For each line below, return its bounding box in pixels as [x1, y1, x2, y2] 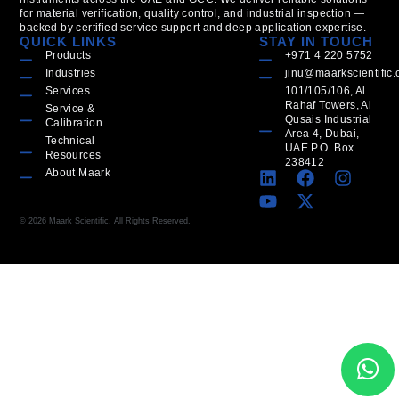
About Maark [45, 166, 111, 179]
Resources [45, 148, 102, 161]
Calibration [45, 116, 103, 129]
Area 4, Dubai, [284, 126, 360, 140]
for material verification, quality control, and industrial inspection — [20, 6, 365, 20]
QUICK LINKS [20, 33, 118, 49]
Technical [45, 134, 95, 147]
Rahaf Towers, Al [284, 98, 372, 111]
